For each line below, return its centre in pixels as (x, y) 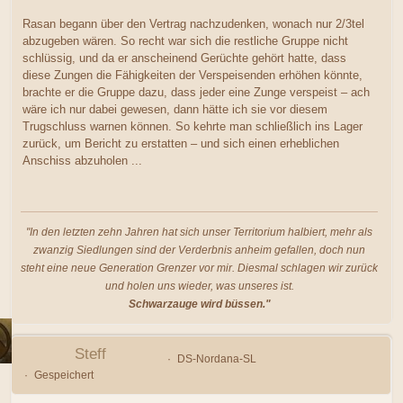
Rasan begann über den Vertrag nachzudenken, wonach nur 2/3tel (193, 23)
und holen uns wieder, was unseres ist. (199, 286)
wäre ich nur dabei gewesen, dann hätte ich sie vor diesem (175, 109)
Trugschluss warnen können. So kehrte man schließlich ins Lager (193, 126)
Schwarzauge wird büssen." (199, 304)
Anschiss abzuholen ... (82, 160)
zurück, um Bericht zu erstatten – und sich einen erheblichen (181, 143)
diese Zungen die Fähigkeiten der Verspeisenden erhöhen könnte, (193, 75)
